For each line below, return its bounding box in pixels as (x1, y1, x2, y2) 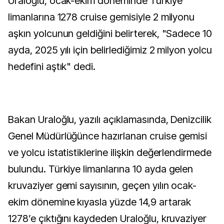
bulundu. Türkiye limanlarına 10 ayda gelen (8, 163, 193, 175)
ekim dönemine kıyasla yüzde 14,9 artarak (8, 196, 191, 208)
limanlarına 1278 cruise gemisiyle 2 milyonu (8, 11, 195, 23)
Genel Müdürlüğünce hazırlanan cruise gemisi (8, 130, 207, 142)
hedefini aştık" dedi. (8, 60, 98, 72)
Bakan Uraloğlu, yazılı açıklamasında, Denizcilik (8, 113, 212, 125)
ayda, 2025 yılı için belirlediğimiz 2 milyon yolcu (8, 44, 212, 56)
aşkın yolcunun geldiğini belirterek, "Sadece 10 (8, 27, 212, 39)
